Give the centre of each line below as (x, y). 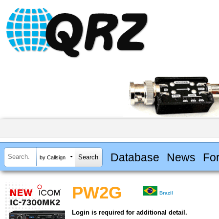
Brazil (166, 193)
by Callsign (53, 157)
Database (135, 157)
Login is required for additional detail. (130, 213)
